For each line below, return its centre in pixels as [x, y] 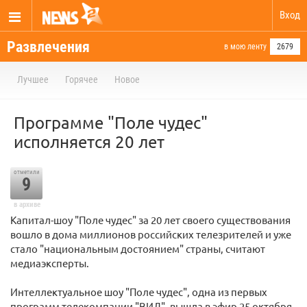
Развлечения [48, 47]
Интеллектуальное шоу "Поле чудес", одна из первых [139, 292]
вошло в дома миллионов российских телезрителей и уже [151, 234]
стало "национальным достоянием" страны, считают [138, 248]
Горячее [82, 79]
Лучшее [33, 79]
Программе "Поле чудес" [111, 122]
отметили [26, 172]
